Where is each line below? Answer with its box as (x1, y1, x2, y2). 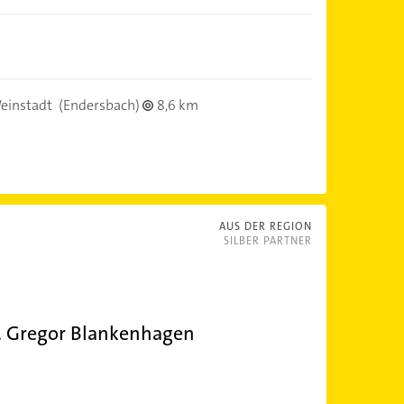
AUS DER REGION (218, 218, 312, 234)
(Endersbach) (55, 96, 142, 115)
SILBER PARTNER (223, 233, 312, 248)
